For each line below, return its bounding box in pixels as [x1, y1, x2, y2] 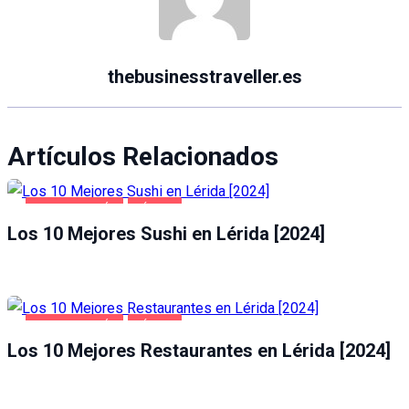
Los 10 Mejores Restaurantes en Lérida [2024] [7, 340, 391, 362]
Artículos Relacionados [7, 142, 278, 173]
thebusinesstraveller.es [107, 66, 302, 89]
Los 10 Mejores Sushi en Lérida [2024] [7, 223, 325, 246]
